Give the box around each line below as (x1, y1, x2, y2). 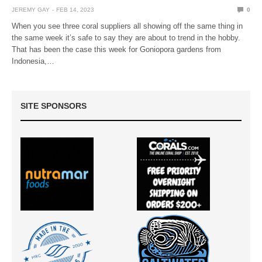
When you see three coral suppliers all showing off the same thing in (12, 21, 243, 30)
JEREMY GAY (12, 6, 50, 13)
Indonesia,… (12, 56, 54, 65)
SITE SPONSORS (20, 101, 87, 111)
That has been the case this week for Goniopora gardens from (12, 44, 222, 54)
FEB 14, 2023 (56, 6, 94, 13)
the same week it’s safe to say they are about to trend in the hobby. (12, 33, 241, 42)
